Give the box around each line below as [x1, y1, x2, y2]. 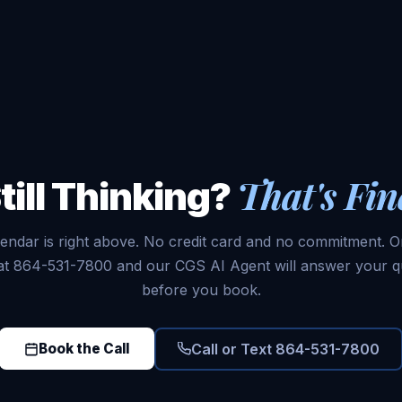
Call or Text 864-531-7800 [191, 339, 380, 358]
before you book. [141, 280, 261, 299]
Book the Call [39, 340, 129, 358]
